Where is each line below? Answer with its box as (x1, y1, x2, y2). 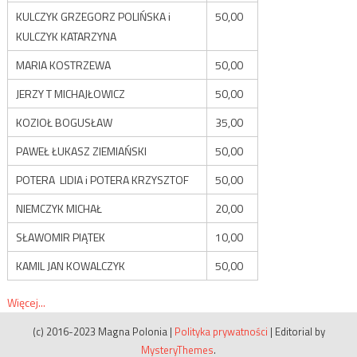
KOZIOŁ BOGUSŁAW (15, 114, 112, 131)
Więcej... (6, 294, 45, 312)
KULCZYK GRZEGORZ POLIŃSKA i (15, 8, 171, 25)
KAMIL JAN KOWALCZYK (15, 257, 125, 275)
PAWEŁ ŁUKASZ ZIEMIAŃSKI (15, 143, 147, 160)
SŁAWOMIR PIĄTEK (15, 229, 105, 246)
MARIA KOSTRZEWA (15, 57, 111, 74)
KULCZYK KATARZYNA (15, 28, 116, 45)
